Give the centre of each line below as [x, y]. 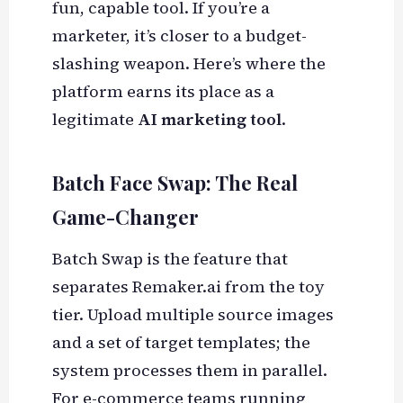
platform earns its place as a [163, 92]
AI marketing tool [209, 120]
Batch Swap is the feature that [170, 259]
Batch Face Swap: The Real [175, 183]
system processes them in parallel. [189, 371]
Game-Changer [125, 217]
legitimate [94, 120]
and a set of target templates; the [181, 343]
